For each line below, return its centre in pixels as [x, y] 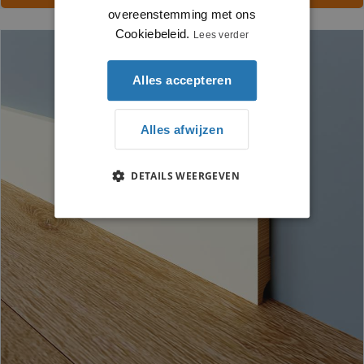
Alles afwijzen [182, 129]
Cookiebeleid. [152, 34]
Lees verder [221, 35]
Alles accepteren [182, 80]
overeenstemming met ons [182, 15]
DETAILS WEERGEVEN [186, 176]
